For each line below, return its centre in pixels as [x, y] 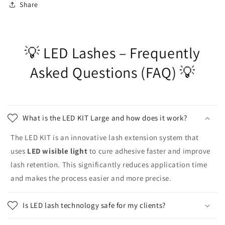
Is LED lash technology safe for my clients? [94, 205]
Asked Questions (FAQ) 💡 [113, 73]
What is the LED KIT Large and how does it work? [105, 118]
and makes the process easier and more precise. [91, 178]
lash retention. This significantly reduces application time [109, 165]
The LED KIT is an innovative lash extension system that [105, 138]
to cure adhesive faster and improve [149, 151]
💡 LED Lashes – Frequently [112, 53]
